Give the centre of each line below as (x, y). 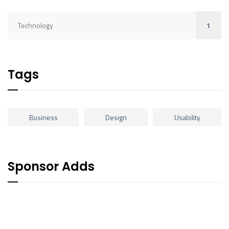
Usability (187, 117)
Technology (36, 25)
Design (116, 117)
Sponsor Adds (51, 166)
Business (43, 117)
